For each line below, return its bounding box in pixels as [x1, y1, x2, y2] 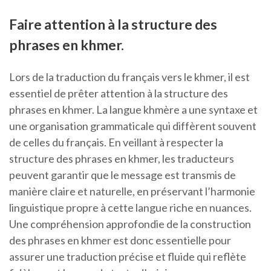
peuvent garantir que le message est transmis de [9, 168, 236, 182]
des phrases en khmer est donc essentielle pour [9, 233, 231, 247]
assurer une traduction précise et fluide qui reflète [9, 250, 246, 264]
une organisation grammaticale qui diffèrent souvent [9, 119, 256, 133]
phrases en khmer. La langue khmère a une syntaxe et [9, 103, 258, 117]
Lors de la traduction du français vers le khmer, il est [9, 70, 250, 84]
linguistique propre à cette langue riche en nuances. [9, 201, 252, 215]
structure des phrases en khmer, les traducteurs [9, 152, 234, 166]
